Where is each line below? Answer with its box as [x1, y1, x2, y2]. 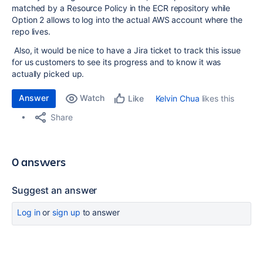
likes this [199, 93, 234, 103]
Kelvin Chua [155, 93, 200, 103]
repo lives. [12, 26, 51, 36]
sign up [52, 207, 80, 217]
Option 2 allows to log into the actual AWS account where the [12, 15, 242, 25]
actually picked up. [12, 69, 85, 79]
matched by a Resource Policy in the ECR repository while [12, 3, 231, 13]
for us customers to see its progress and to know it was [12, 57, 221, 67]
